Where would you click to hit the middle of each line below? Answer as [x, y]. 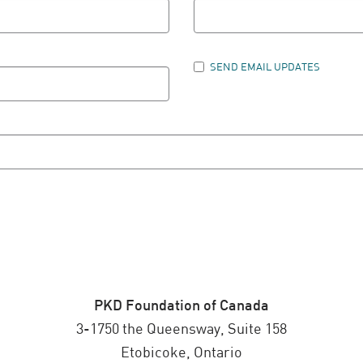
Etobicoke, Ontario [181, 351]
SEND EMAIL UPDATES [265, 67]
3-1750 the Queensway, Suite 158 [181, 328]
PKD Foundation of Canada [181, 304]
